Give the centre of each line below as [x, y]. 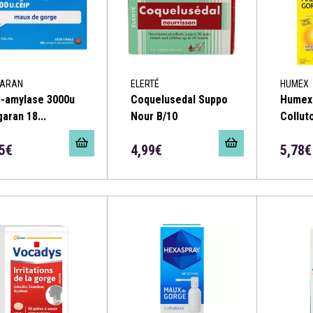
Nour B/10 [154, 116]
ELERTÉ [145, 83]
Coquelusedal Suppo [179, 99]
